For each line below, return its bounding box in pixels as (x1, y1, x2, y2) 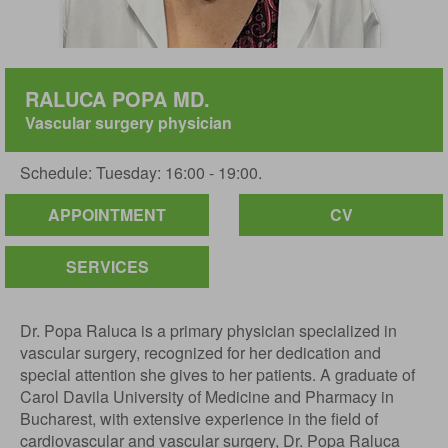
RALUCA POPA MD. (25, 84, 210, 113)
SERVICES (65, 255, 149, 278)
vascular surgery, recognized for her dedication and (20, 341, 381, 364)
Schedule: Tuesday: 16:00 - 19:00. (20, 161, 262, 184)
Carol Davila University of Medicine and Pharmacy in (20, 385, 394, 408)
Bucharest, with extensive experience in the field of (20, 407, 378, 430)
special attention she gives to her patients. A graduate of (20, 363, 415, 386)
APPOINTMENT (48, 203, 166, 226)
